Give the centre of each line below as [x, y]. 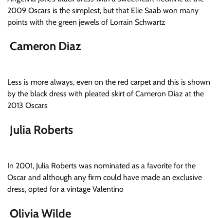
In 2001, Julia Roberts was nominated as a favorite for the [101, 166]
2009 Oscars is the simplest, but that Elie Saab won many [103, 10]
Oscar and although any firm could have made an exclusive [105, 178]
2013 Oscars [27, 106]
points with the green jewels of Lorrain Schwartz [86, 22]
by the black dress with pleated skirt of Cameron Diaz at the [106, 94]
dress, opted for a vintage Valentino [65, 189]
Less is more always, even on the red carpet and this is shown [109, 82]
